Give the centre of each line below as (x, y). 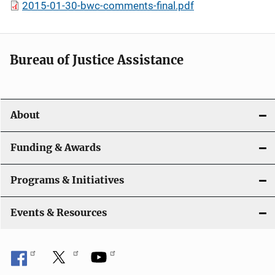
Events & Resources (59, 213)
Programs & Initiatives (67, 180)
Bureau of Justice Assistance (97, 60)
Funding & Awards (56, 148)
